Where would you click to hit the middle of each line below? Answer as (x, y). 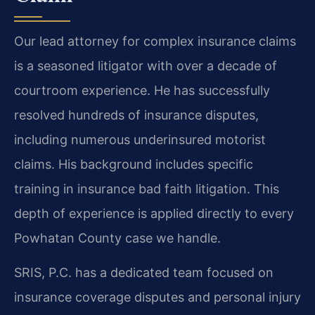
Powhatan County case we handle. (117, 238)
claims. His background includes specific (134, 164)
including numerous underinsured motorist (140, 140)
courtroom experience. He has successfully (142, 90)
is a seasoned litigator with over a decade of (146, 66)
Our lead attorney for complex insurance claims (155, 41)
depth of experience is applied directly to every (154, 213)
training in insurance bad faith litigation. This (147, 189)
